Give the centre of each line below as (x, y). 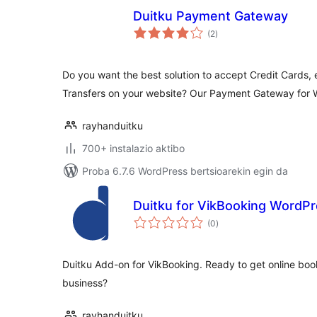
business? (85, 283)
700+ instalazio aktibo (133, 148)
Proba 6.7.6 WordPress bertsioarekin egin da (185, 171)
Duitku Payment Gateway (211, 16)
